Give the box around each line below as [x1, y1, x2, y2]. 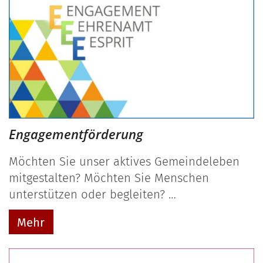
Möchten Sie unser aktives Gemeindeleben [9, 154, 240, 168]
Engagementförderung [9, 125, 147, 143]
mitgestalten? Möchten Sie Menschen [9, 170, 209, 185]
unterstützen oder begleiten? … [9, 187, 176, 201]
